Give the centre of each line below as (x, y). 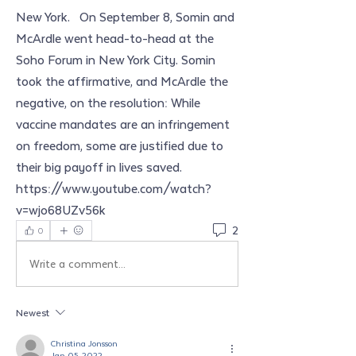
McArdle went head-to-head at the (115, 38)
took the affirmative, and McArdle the (122, 81)
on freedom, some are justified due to (120, 145)
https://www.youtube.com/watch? (114, 188)
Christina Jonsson (84, 343)
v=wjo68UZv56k (61, 209)
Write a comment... (77, 263)
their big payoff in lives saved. (101, 166)
